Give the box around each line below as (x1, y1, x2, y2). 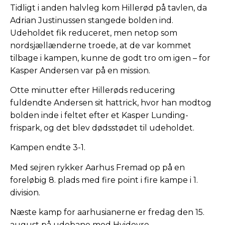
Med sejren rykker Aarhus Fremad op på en (10, 162, 185, 172)
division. (10, 187, 40, 197)
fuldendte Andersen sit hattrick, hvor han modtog (10, 98, 211, 108)
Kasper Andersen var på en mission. (10, 65, 150, 75)
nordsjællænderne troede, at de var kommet (10, 40, 191, 50)
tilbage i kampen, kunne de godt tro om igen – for (10, 53, 210, 63)
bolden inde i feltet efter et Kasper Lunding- (10, 110, 188, 121)
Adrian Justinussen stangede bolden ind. (10, 15, 173, 25)
